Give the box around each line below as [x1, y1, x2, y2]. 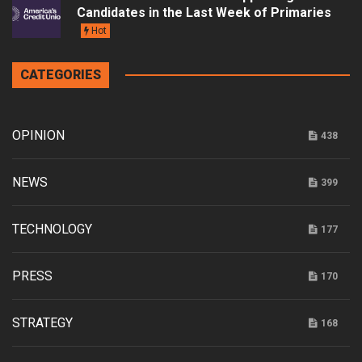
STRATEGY [12, 315, 73, 331]
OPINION [12, 128, 65, 144]
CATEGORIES [20, 67, 101, 83]
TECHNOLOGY [12, 221, 92, 238]
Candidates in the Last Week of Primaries [77, 5, 331, 21]
